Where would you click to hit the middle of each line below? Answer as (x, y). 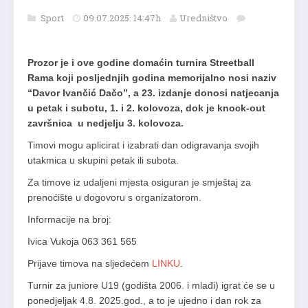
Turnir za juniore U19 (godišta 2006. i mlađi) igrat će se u (151, 286)
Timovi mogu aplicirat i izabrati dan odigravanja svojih (143, 145)
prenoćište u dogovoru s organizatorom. (114, 198)
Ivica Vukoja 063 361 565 (82, 242)
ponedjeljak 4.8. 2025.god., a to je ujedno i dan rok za (144, 301)
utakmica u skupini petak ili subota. (103, 161)
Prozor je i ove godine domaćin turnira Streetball (141, 63)
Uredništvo (203, 18)
